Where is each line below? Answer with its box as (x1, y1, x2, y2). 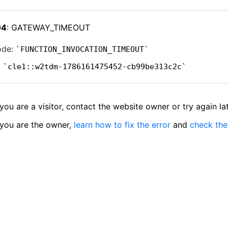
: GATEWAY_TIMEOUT (7, 22, 90, 33)
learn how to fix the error (74, 120, 170, 130)
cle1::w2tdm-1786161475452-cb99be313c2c (8, 62, 182, 71)
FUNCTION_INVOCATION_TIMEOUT (20, 45, 144, 53)
